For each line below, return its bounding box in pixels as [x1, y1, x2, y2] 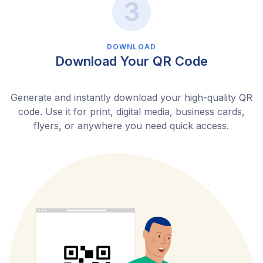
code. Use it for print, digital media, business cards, [18, 105, 245, 117]
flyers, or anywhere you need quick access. [33, 119, 230, 131]
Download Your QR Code [55, 53, 208, 69]
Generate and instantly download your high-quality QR [10, 91, 252, 103]
